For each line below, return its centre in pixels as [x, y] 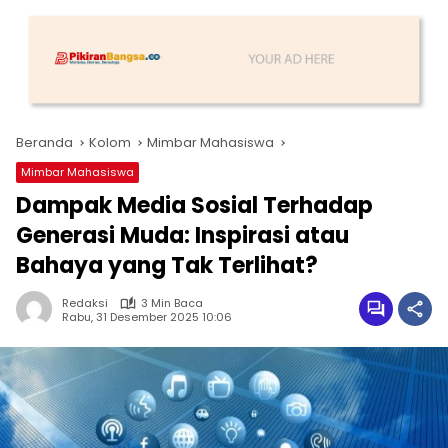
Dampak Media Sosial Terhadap [194, 206]
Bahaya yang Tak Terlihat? [167, 266]
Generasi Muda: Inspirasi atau [182, 236]
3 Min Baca [172, 303]
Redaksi [85, 303]
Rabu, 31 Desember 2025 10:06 [147, 316]
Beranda [44, 143]
